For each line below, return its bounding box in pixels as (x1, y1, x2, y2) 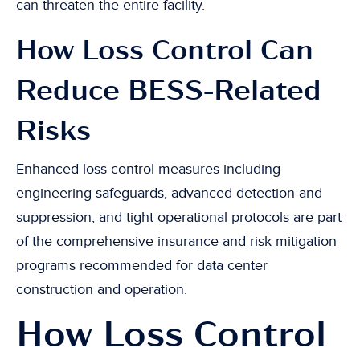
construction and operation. (16, 281, 187, 298)
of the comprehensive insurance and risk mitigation (16, 233, 337, 250)
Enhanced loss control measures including (16, 161, 280, 178)
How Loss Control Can (16, 37, 313, 64)
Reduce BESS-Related (16, 77, 321, 104)
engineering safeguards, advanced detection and (16, 185, 322, 202)
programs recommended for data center (16, 257, 268, 274)
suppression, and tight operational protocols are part (16, 209, 342, 226)
